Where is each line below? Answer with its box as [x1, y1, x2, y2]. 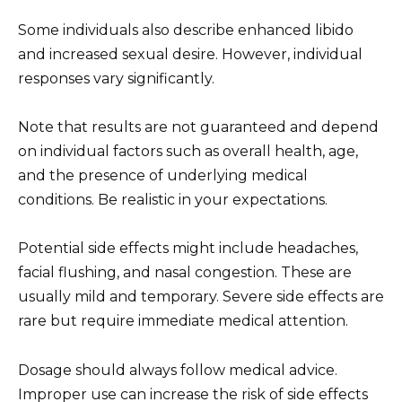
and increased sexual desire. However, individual [18, 46, 363, 64]
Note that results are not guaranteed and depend [18, 118, 379, 136]
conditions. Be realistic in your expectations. [18, 191, 328, 209]
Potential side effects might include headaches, [18, 240, 358, 258]
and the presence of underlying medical [18, 167, 308, 185]
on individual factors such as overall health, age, [18, 143, 358, 161]
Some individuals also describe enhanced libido [18, 22, 354, 39]
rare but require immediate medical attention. [18, 312, 348, 330]
